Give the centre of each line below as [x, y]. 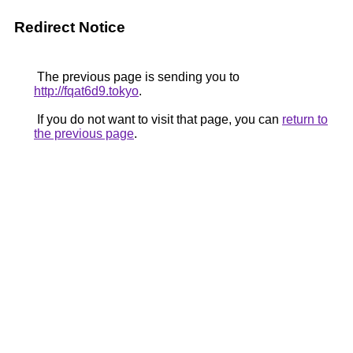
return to [305, 119]
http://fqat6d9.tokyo [86, 91]
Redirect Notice [70, 27]
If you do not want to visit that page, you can [158, 119]
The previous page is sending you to [137, 77]
